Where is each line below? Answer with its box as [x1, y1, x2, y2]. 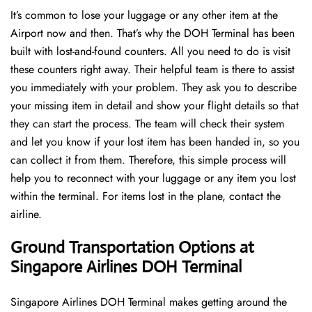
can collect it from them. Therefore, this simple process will [10, 152, 286, 169]
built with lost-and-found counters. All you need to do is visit [10, 43, 290, 60]
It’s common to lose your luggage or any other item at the [10, 7, 278, 24]
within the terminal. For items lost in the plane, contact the [10, 188, 281, 205]
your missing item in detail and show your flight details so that [10, 97, 299, 114]
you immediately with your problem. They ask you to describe [10, 79, 297, 96]
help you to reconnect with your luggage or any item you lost [10, 170, 296, 187]
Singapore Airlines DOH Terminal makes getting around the [10, 294, 287, 311]
